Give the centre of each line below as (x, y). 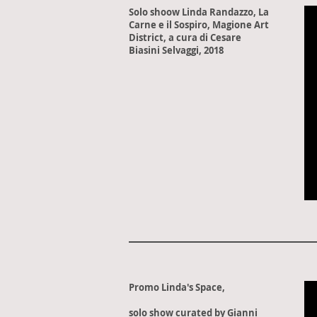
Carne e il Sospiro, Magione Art (199, 25)
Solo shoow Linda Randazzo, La (199, 12)
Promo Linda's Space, (177, 287)
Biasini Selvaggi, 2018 (176, 50)
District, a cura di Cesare (185, 38)
